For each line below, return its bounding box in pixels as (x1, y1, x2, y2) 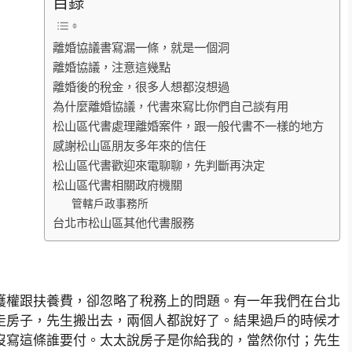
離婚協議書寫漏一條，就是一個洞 (53, 39, 229, 55)
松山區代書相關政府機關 (53, 177, 182, 192)
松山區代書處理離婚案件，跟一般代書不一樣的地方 (53, 118, 324, 134)
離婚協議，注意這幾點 (53, 59, 170, 75)
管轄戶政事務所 (71, 196, 149, 210)
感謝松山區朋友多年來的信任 (53, 137, 206, 153)
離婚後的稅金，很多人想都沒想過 (53, 79, 229, 94)
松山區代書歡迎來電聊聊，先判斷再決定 (53, 157, 265, 173)
